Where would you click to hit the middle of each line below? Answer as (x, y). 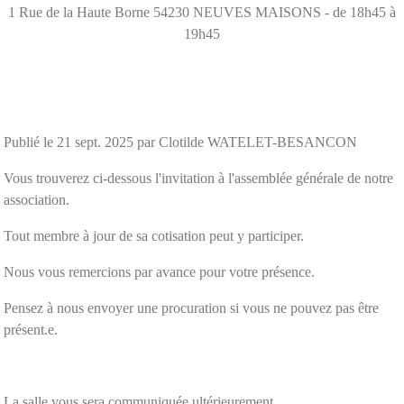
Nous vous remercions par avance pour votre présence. (159, 271)
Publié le (30, 142)
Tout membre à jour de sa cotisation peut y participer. (154, 235)
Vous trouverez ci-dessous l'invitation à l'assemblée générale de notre (198, 178)
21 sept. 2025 (95, 142)
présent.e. (31, 329)
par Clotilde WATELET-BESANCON (245, 142)
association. (37, 199)
